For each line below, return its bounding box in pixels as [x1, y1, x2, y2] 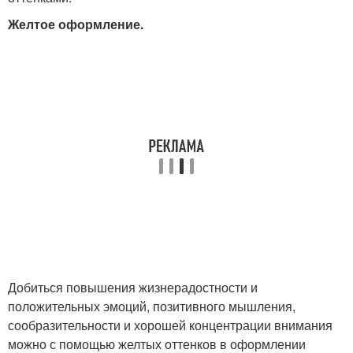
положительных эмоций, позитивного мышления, [8, 297, 295, 316]
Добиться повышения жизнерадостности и [8, 278, 258, 297]
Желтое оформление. [8, 15, 143, 34]
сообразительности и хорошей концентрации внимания [8, 316, 333, 335]
